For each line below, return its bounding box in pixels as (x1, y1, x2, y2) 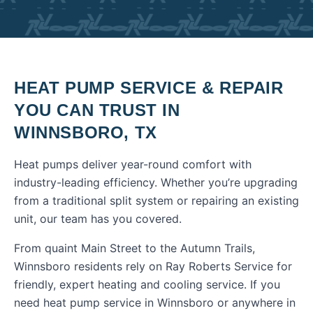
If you (247, 277, 280, 291)
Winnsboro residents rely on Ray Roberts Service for (14, 259, 292, 273)
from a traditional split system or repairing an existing (14, 194, 299, 208)
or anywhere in (214, 296, 296, 310)
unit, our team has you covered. (14, 212, 182, 226)
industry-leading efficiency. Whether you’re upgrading (14, 175, 298, 189)
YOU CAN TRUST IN (14, 101, 180, 119)
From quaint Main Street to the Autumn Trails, (14, 241, 255, 255)
